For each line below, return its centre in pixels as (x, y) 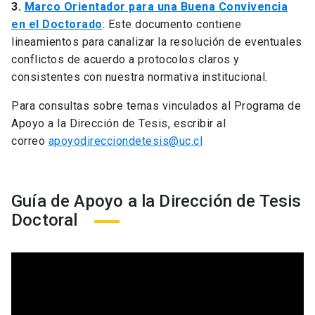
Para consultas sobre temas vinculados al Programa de (156, 106)
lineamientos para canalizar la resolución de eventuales (157, 42)
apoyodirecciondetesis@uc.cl (125, 141)
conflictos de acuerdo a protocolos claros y (126, 60)
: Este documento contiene (172, 25)
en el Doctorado (57, 25)
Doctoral (45, 220)
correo (30, 141)
